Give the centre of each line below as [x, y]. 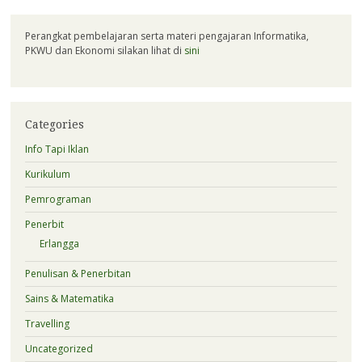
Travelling [47, 324]
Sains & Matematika [69, 299]
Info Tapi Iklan [57, 149]
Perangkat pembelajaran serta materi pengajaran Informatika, [166, 36]
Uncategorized [59, 349]
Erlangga [59, 244]
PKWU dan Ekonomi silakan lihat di [104, 51]
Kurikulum [47, 175]
